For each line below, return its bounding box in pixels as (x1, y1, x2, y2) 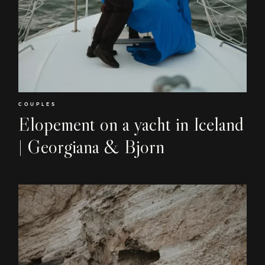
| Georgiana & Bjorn (18, 135, 164, 159)
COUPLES (18, 101, 57, 108)
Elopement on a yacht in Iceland (18, 112, 244, 137)
